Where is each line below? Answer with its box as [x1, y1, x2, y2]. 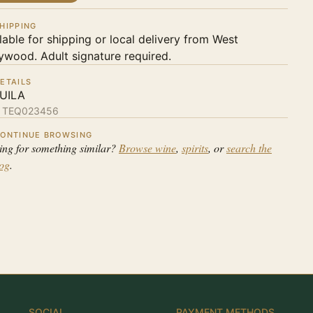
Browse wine [118, 140, 176, 155]
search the [226, 140, 272, 155]
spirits [181, 140, 208, 155]
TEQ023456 [1, 105, 59, 117]
